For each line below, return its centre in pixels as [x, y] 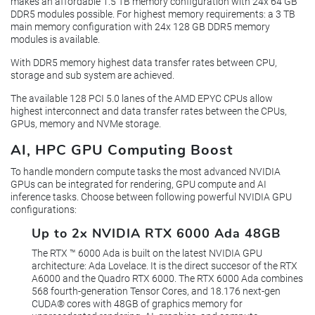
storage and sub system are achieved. [92, 76]
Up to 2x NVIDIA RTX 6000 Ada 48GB [156, 233]
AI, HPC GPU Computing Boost [122, 150]
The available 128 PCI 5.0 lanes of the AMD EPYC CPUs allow [142, 99]
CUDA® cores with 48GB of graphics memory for [137, 304]
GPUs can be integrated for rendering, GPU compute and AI [139, 184]
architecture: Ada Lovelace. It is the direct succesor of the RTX [165, 266]
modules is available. [55, 40]
